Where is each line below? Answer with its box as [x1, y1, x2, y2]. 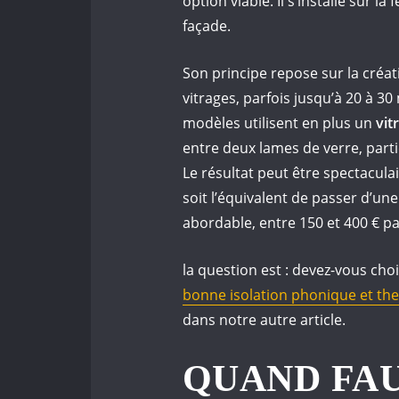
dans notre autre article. [183, 310, 346, 330]
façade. [183, 16, 231, 37]
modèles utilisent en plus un [183, 113, 376, 134]
